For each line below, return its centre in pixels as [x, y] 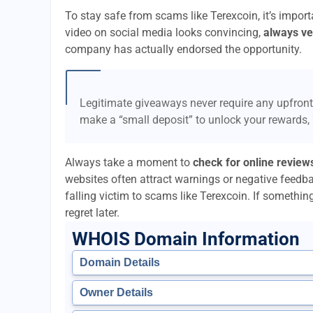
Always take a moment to [129, 162]
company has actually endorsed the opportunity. [183, 49]
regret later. [92, 213]
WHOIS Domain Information [186, 239]
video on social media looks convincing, [164, 32]
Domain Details [120, 262]
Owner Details [116, 292]
